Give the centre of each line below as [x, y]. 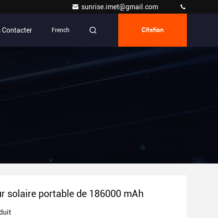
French [61, 30]
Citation [153, 30]
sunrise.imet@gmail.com [120, 7]
